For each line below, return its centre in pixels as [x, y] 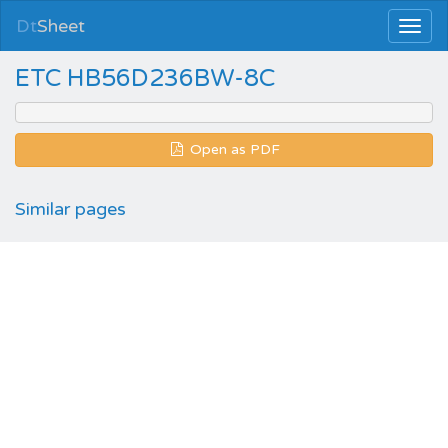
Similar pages [70, 209]
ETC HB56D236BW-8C [145, 78]
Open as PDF [233, 149]
